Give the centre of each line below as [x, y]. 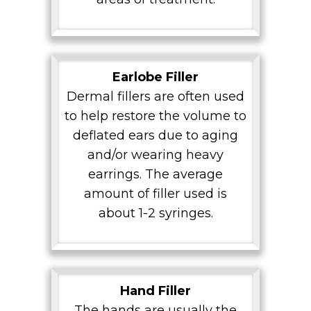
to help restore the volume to [155, 116]
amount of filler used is [155, 193]
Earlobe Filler [155, 77]
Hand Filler [155, 291]
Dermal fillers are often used [155, 96]
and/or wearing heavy [155, 154]
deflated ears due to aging [155, 135]
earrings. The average [155, 174]
